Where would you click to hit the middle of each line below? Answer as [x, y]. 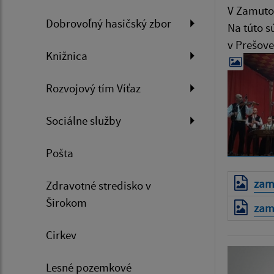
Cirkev [61, 235]
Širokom [66, 203]
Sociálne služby [83, 121]
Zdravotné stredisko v [98, 186]
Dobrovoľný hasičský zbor [109, 24]
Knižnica [67, 56]
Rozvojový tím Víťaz [93, 88]
